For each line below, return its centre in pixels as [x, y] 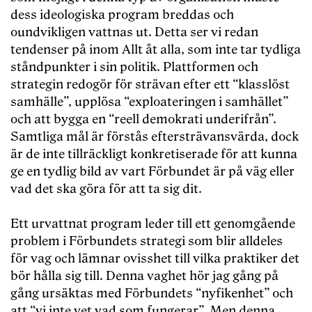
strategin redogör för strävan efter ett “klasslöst [150, 85]
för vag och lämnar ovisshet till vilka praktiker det [155, 259]
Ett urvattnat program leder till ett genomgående [153, 224]
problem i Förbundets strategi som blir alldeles [147, 242]
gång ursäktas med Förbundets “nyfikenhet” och [152, 294]
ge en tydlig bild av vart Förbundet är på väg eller [153, 172]
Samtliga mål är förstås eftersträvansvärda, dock [155, 137]
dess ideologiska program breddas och [122, 15]
